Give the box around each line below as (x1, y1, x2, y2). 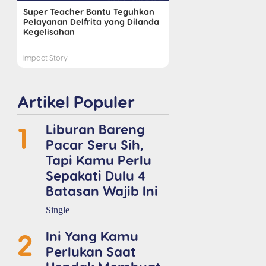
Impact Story (23, 52, 68, 62)
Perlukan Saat (46, 242, 136, 259)
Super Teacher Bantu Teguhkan (23, 5, 154, 17)
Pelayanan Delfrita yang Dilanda (23, 15, 159, 27)
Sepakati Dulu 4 (46, 166, 145, 183)
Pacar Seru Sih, (46, 135, 144, 152)
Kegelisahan (23, 26, 75, 37)
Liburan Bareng (46, 120, 145, 137)
